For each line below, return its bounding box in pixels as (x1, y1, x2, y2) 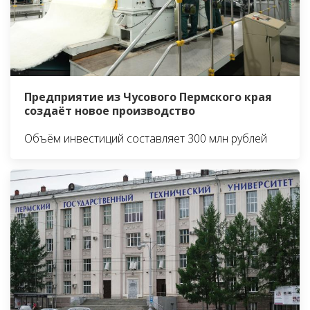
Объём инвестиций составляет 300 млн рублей (24, 130, 267, 146)
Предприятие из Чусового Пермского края (24, 89, 272, 104)
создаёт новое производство (24, 102, 195, 118)
